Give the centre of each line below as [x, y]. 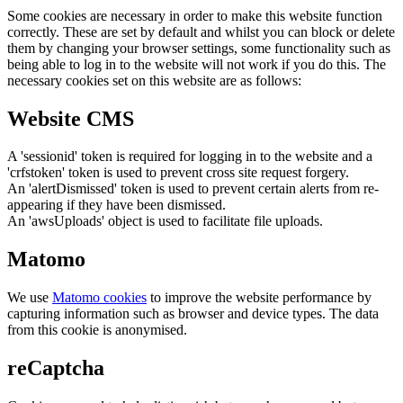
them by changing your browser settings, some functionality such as [199, 48]
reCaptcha [56, 368]
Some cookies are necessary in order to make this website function [195, 15]
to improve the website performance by [259, 298]
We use [30, 298]
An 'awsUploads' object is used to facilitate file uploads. [165, 221]
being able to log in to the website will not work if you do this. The [197, 64]
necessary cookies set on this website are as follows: [154, 80]
